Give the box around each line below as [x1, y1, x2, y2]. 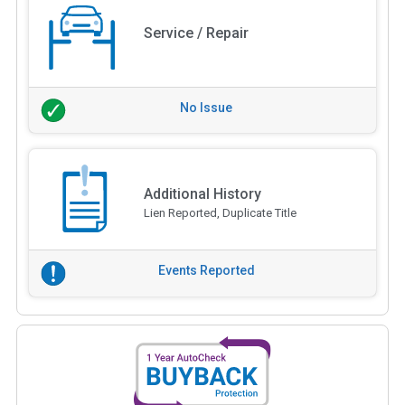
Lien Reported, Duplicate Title [143, 206, 297, 221]
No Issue [180, 99, 232, 115]
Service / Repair [143, 24, 249, 42]
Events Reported [157, 263, 255, 278]
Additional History [143, 185, 261, 203]
